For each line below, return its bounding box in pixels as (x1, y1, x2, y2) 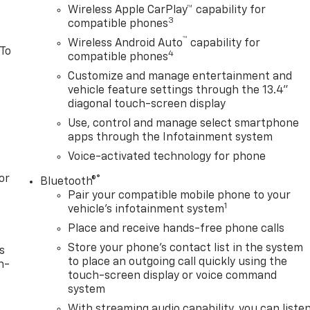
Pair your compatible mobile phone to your (68, 190, 291, 201)
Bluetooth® (40, 176, 97, 188)
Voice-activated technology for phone (68, 151, 266, 163)
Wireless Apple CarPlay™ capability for (68, 4, 266, 16)
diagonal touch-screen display (68, 98, 226, 110)
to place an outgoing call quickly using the (68, 256, 288, 268)
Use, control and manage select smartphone (68, 118, 300, 129)
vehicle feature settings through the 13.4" (68, 84, 289, 96)
